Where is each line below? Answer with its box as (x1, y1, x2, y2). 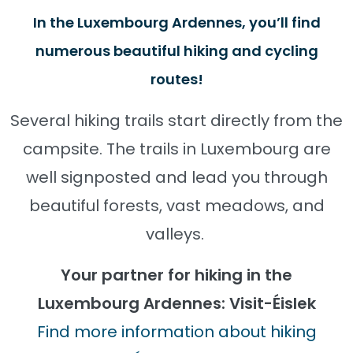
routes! (150, 69, 203, 89)
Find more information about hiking (36, 320, 317, 343)
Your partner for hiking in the (61, 263, 292, 286)
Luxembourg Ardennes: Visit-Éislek (37, 292, 316, 314)
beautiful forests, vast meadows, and (28, 194, 325, 217)
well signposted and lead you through (25, 165, 328, 188)
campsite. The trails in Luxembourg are (22, 137, 331, 160)
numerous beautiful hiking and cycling (35, 40, 318, 61)
